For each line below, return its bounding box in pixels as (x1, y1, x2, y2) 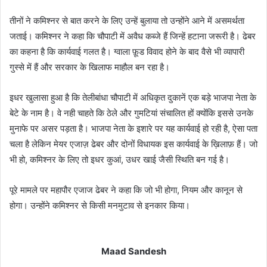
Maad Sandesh (101, 245, 166, 257)
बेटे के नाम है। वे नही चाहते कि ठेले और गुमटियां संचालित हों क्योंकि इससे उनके (10, 107, 253, 119)
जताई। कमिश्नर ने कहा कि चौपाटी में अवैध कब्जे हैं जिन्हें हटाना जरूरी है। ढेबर (10, 30, 256, 42)
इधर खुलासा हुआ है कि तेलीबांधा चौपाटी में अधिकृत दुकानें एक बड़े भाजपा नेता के (10, 91, 256, 103)
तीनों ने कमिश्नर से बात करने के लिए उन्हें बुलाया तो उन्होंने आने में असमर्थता (10, 14, 244, 26)
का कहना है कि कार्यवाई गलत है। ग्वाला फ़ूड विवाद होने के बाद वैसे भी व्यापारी (10, 45, 244, 57)
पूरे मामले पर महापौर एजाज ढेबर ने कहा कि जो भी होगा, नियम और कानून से (10, 184, 243, 195)
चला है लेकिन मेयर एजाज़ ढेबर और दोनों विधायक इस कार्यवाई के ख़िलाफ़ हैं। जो (10, 138, 257, 150)
